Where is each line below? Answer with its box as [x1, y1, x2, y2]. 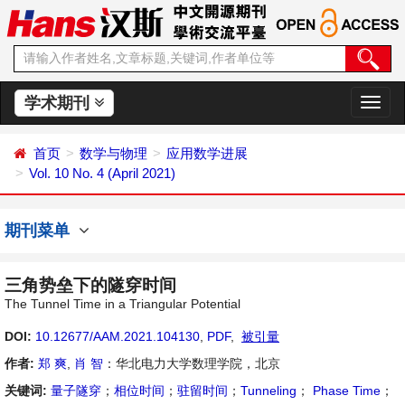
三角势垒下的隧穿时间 [5, 276, 176, 295]
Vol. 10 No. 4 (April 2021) [29, 165, 175, 181]
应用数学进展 [166, 146, 248, 161]
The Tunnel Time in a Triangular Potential [5, 297, 240, 311]
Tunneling [240, 383, 297, 398]
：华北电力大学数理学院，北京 [103, 356, 280, 371]
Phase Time [309, 383, 381, 398]
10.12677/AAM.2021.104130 [35, 329, 200, 344]
